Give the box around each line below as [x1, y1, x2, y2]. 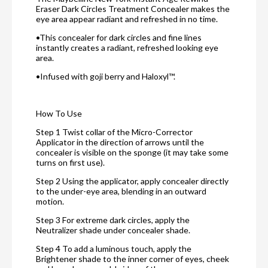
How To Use [36, 108, 82, 119]
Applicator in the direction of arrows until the [36, 137, 204, 148]
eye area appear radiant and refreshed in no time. [36, 14, 218, 25]
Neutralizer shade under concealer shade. [36, 225, 190, 236]
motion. [36, 196, 64, 207]
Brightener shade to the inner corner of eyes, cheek [36, 254, 229, 264]
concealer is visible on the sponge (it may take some [36, 147, 229, 158]
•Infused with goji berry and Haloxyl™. [36, 71, 175, 82]
